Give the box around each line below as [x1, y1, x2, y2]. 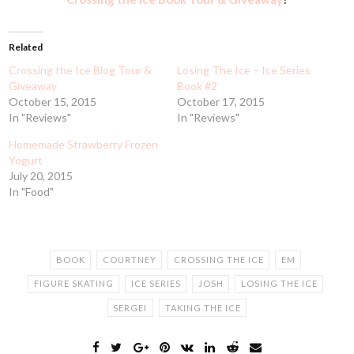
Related [9, 41, 43, 54]
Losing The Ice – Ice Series [177, 63, 311, 77]
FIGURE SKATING [33, 278, 114, 289]
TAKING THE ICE [164, 302, 241, 313]
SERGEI [113, 302, 148, 313]
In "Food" [9, 185, 55, 199]
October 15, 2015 [9, 95, 97, 109]
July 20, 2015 [9, 169, 73, 183]
